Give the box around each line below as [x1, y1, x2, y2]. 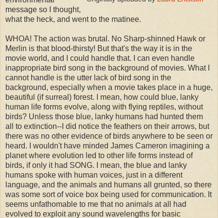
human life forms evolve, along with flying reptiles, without [5, 103, 203, 111]
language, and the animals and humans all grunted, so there [5, 181, 212, 189]
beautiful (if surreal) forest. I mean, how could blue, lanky [5, 93, 199, 102]
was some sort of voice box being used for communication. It [5, 190, 212, 199]
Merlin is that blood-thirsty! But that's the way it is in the [5, 44, 192, 53]
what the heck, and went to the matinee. [5, 15, 141, 24]
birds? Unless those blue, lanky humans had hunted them [5, 112, 203, 121]
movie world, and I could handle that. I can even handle [5, 54, 195, 63]
